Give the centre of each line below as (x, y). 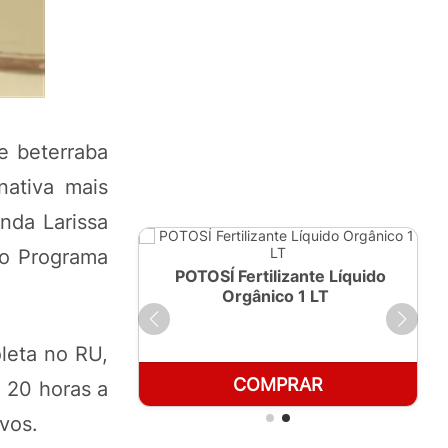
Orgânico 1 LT (275, 295)
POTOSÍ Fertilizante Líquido (280, 275)
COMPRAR (278, 384)
